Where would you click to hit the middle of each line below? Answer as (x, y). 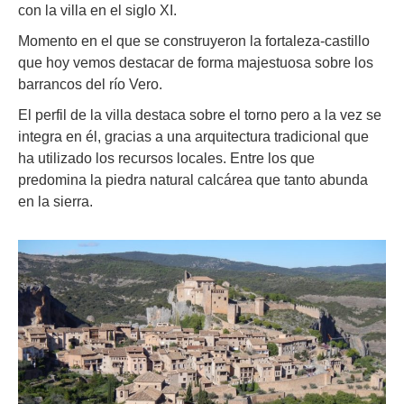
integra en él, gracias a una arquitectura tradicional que (193, 136)
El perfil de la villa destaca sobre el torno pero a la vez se (200, 115)
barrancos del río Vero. (90, 84)
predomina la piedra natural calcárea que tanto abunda (193, 179)
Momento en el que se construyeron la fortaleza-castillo (194, 41)
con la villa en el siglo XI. (97, 10)
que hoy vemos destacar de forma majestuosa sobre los (196, 62)
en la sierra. (55, 201)
